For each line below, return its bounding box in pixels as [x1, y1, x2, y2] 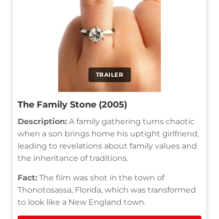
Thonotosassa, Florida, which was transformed [18, 185, 196, 195]
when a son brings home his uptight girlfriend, [18, 129, 199, 138]
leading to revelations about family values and [18, 141, 197, 151]
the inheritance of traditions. [18, 153, 128, 163]
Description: [18, 116, 67, 126]
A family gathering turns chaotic [67, 116, 195, 126]
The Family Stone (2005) [18, 99, 127, 110]
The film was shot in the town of [37, 173, 164, 182]
